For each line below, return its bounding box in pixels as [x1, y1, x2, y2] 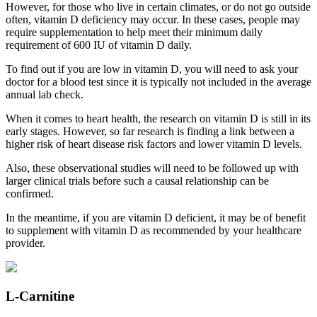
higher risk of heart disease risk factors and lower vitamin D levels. [6, 138, 302, 151]
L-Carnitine [6, 288, 74, 304]
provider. [6, 237, 45, 250]
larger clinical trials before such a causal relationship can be [6, 175, 269, 188]
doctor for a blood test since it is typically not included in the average [6, 76, 311, 88]
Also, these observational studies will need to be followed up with [6, 162, 299, 175]
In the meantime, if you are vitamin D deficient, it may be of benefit [6, 212, 306, 224]
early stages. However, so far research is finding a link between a [6, 125, 294, 138]
